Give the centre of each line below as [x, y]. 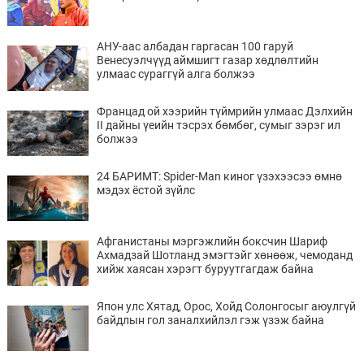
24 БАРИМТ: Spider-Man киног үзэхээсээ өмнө [219, 176]
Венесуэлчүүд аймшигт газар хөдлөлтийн [207, 60]
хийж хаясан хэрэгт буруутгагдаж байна [205, 269]
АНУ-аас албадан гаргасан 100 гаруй [195, 46]
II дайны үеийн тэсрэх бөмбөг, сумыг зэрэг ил [218, 125]
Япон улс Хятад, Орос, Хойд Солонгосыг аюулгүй [226, 306]
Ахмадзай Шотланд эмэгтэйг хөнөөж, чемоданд [224, 255]
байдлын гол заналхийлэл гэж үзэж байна [210, 320]
